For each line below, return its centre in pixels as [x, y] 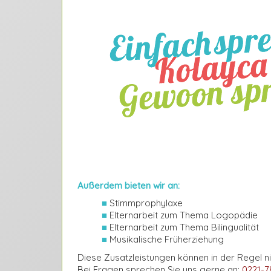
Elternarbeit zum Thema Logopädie [182, 215]
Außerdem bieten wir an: [129, 185]
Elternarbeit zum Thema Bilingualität [183, 227]
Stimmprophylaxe [145, 203]
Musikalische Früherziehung [165, 239]
